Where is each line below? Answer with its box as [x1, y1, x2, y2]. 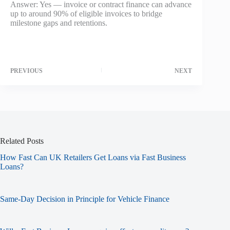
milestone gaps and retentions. [10, 18, 107, 27]
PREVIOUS [10, 67, 43, 74]
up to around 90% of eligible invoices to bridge [10, 9, 162, 18]
